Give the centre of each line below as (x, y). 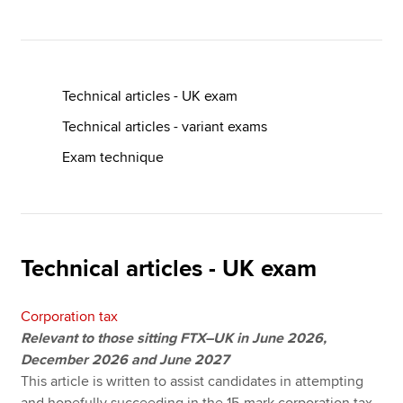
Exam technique (113, 157)
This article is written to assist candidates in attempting (193, 381)
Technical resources (82, 202)
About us (48, 138)
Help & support (67, 224)
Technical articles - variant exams (165, 127)
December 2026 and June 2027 (125, 360)
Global (348, 94)
